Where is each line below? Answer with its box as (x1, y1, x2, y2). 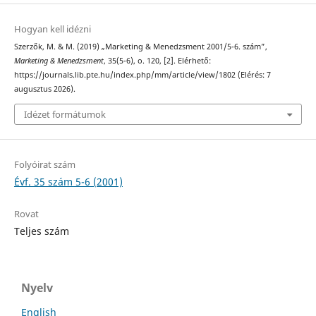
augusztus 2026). (13, 84, 75, 95)
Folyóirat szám (13, 157, 75, 171)
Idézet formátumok (23, 107, 106, 121)
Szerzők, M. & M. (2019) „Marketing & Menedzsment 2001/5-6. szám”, (13, 42, 267, 52)
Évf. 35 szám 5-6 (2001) (13, 174, 123, 188)
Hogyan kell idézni (13, 23, 91, 36)
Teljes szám (13, 224, 69, 238)
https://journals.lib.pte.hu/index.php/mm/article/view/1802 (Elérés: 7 (13, 70, 271, 80)
